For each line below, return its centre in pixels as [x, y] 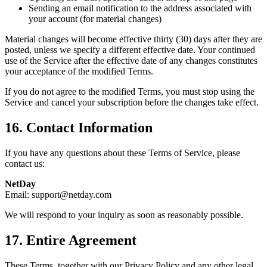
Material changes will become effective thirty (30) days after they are [133, 39]
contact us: [25, 163]
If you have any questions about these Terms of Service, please [122, 153]
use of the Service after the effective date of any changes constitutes [131, 60]
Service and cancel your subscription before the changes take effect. [132, 102]
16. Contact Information [79, 127]
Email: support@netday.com [58, 194]
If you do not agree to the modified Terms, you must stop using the [130, 91]
